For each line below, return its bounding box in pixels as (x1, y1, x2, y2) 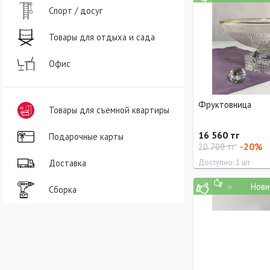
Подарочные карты (49, 130, 124, 142)
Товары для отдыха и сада (49, 31, 155, 43)
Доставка (49, 157, 86, 169)
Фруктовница (198, 98, 251, 110)
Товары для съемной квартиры (49, 104, 169, 116)
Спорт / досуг (49, 4, 102, 16)
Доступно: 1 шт (198, 157, 250, 168)
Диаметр (198, 183, 229, 193)
